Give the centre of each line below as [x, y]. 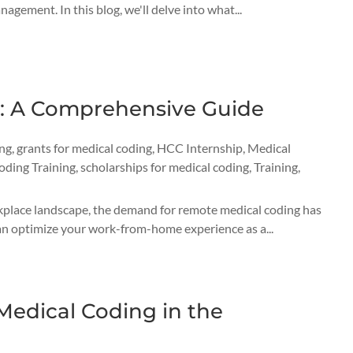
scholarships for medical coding [164, 166]
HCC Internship [199, 147]
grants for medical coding [84, 147]
